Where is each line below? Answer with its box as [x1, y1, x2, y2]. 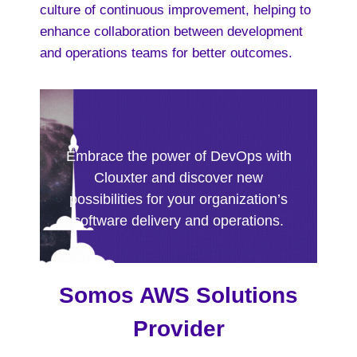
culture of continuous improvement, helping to [40, 2, 311, 18]
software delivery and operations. [73, 213, 284, 229]
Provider [132, 316, 225, 341]
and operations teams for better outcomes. [40, 45, 292, 61]
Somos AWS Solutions [59, 283, 298, 308]
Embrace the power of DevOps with [65, 148, 292, 164]
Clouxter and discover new [94, 170, 263, 186]
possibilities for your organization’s [69, 191, 288, 207]
